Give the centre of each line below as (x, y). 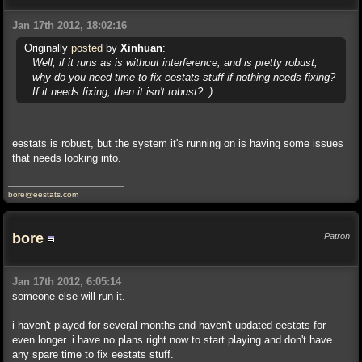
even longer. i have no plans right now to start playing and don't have (172, 340)
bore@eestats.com (43, 194)
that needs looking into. (67, 158)
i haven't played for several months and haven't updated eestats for (169, 325)
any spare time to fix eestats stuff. (93, 354)
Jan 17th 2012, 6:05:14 (67, 282)
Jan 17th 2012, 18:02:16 (69, 25)
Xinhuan (141, 48)
